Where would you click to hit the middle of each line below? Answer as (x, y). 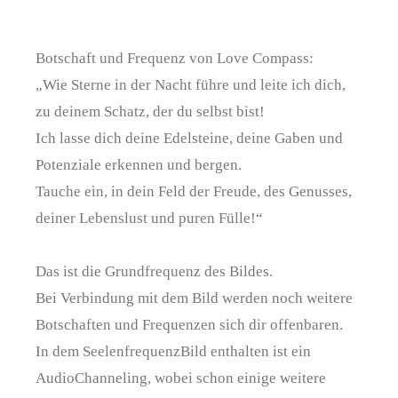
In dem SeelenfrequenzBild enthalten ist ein (173, 351)
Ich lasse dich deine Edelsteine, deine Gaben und (189, 138)
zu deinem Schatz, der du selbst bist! (150, 111)
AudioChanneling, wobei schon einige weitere (181, 378)
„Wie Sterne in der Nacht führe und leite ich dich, (191, 84)
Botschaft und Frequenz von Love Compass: (175, 58)
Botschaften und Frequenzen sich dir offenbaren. (189, 324)
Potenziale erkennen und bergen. (139, 164)
